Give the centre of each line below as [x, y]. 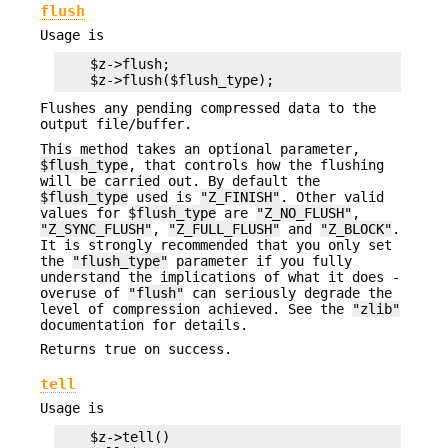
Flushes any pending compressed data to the [208, 108]
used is [164, 196]
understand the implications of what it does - [220, 276]
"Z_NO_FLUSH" [304, 212]
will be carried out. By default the [180, 180]
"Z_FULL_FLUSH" [224, 228]
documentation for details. [144, 324]
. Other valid [332, 196]
